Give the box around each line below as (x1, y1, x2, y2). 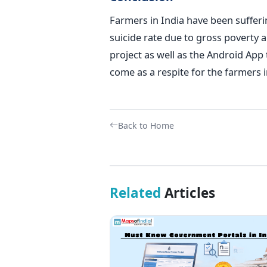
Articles (160, 183, 215, 202)
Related (109, 183, 161, 202)
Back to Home (117, 119, 174, 131)
